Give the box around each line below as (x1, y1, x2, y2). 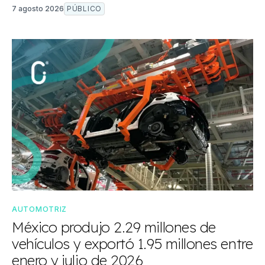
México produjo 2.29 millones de (12, 218, 216, 236)
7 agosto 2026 (12, 4, 64, 13)
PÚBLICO (67, 4, 102, 13)
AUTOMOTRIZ (12, 204, 67, 214)
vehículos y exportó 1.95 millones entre (12, 234, 253, 253)
